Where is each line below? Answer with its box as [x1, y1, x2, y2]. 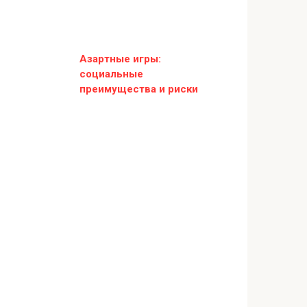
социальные [79, 68, 143, 80]
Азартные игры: [79, 53, 161, 65]
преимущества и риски [79, 83, 198, 95]
